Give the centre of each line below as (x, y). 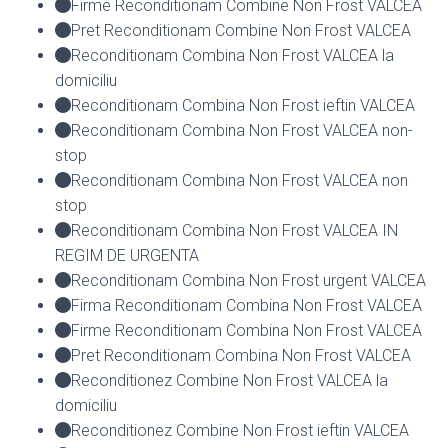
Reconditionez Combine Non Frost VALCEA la (229, 380)
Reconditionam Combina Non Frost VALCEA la (232, 55)
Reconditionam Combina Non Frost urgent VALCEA (248, 280)
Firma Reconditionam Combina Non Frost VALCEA (246, 305)
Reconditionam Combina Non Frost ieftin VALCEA (243, 105)
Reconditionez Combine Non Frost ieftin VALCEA (240, 430)
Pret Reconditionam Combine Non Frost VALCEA (241, 30)
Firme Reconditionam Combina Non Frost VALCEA (246, 330)
